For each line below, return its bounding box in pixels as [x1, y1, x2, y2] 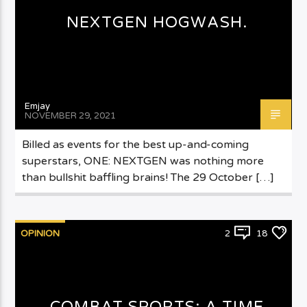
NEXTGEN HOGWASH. [66, 12, 247, 32]
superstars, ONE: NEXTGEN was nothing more [22, 153, 265, 168]
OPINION [21, 228, 60, 239]
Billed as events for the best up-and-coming [22, 137, 249, 151]
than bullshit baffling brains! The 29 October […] [22, 170, 275, 184]
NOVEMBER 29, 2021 [25, 110, 116, 121]
